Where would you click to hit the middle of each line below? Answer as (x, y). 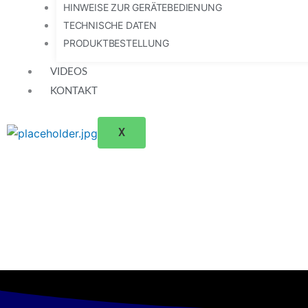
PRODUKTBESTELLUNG (116, 43)
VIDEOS (69, 72)
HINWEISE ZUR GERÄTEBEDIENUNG (143, 7)
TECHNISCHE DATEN (110, 25)
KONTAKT (74, 91)
